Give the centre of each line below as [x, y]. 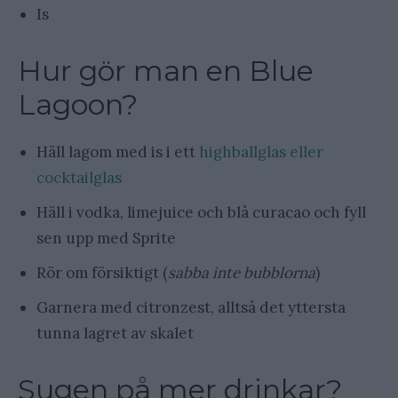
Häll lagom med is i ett [118, 152]
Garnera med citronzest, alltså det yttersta [191, 308]
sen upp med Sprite [106, 239]
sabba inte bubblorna [242, 273]
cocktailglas [79, 178]
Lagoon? [78, 105]
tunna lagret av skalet [115, 334]
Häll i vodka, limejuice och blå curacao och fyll [201, 213]
